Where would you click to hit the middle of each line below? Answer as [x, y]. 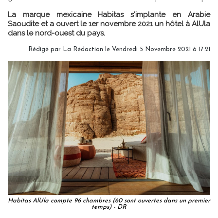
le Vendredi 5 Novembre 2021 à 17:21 [157, 49]
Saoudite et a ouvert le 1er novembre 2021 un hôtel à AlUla [109, 24]
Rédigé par [45, 49]
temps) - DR [109, 207]
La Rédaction [83, 49]
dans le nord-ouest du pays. [56, 33]
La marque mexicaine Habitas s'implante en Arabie [109, 14]
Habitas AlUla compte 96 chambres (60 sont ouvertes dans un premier [109, 201]
